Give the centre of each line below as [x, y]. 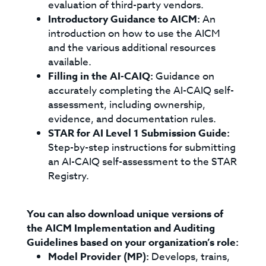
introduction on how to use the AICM [134, 34]
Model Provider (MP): [99, 257]
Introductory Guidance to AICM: [124, 19]
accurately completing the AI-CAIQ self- [141, 91]
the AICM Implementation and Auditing [121, 228]
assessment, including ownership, [127, 105]
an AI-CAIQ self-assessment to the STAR [143, 162]
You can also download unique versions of [125, 214]
